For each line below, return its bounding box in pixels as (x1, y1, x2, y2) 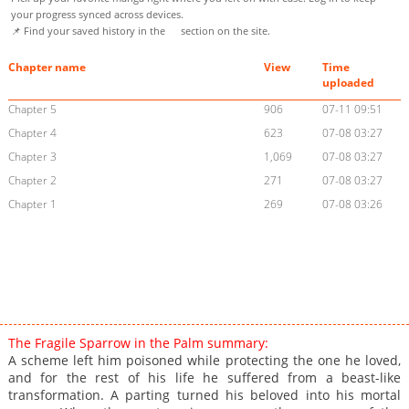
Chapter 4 (7, 125, 57, 142)
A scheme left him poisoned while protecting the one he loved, (7, 351, 402, 370)
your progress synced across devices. (11, 7, 184, 22)
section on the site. (178, 24, 270, 38)
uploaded (322, 75, 375, 91)
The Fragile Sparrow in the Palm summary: (7, 334, 268, 352)
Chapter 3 (7, 149, 57, 165)
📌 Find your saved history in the (11, 24, 168, 38)
